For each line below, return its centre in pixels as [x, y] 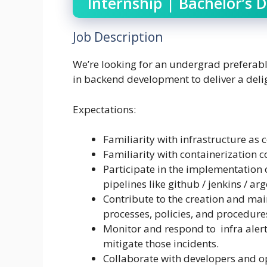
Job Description [118, 37]
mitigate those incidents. [161, 244]
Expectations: [104, 109]
